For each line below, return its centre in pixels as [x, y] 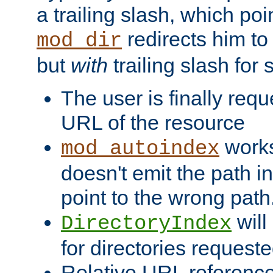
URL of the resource [153, 123]
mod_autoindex [140, 149]
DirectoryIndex [146, 224]
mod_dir [79, 41]
